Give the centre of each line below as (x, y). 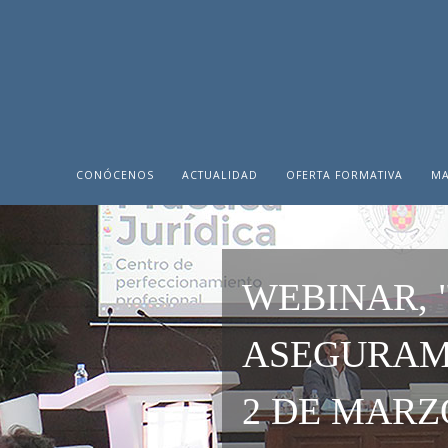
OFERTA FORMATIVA (344, 175)
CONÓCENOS (115, 175)
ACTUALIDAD (220, 175)
